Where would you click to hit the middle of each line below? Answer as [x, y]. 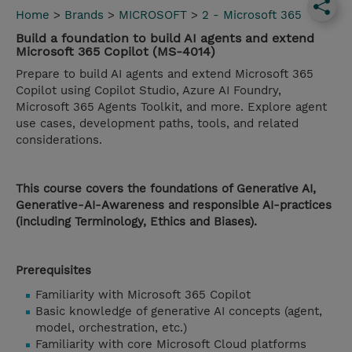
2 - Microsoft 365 [252, 15]
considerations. [59, 140]
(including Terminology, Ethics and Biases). [136, 222]
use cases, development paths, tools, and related [157, 124]
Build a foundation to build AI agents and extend [165, 38]
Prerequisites [53, 271]
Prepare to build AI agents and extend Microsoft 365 [165, 74]
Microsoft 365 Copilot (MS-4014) [115, 52]
